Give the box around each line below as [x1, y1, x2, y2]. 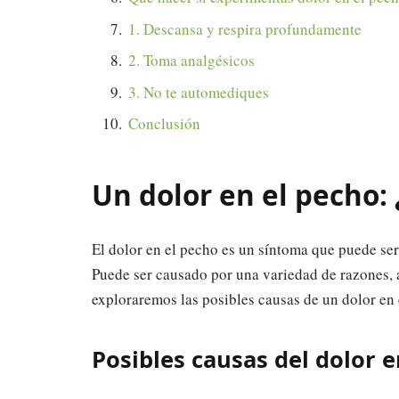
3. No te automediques [128, 81, 269, 102]
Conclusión [128, 113, 200, 134]
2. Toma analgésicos [128, 50, 255, 71]
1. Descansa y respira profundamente [128, 18, 362, 39]
